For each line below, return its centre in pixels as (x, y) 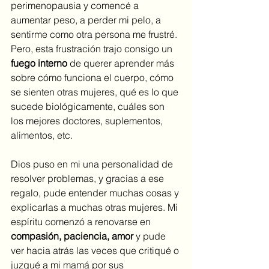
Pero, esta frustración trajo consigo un (93, 48)
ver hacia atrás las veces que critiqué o (96, 250)
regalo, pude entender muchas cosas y (96, 192)
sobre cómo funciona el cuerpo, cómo (93, 77)
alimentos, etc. (43, 135)
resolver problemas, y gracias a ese (89, 178)
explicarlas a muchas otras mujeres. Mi (95, 207)
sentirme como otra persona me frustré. (95, 34)
